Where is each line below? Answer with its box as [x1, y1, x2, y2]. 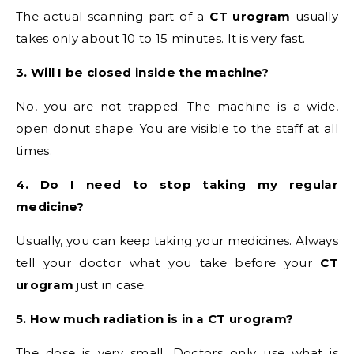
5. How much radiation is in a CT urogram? [16, 311, 294, 327]
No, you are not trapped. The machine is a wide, [16, 99, 338, 115]
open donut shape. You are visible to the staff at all [16, 121, 338, 137]
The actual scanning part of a [16, 9, 210, 24]
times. [16, 143, 52, 159]
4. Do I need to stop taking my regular [16, 177, 338, 193]
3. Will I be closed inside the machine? [16, 65, 269, 81]
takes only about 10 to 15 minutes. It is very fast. [16, 31, 306, 47]
